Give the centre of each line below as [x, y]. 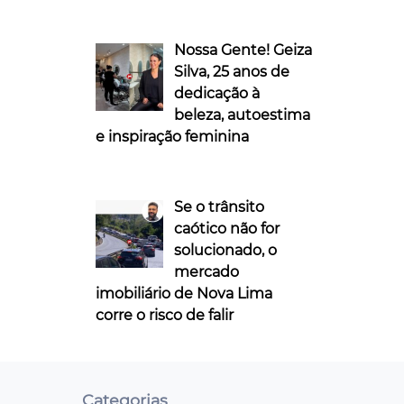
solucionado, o [225, 250]
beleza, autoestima [242, 115]
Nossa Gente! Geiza [243, 50]
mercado [207, 271]
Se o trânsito [219, 207]
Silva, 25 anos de [232, 71]
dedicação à [217, 93]
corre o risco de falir [165, 315]
